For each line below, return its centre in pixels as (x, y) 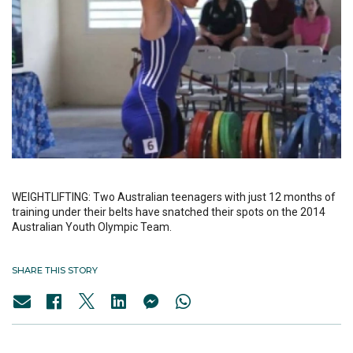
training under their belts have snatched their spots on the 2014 (169, 212)
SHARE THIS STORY (55, 271)
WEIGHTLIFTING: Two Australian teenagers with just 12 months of (174, 197)
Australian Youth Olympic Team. (92, 227)
